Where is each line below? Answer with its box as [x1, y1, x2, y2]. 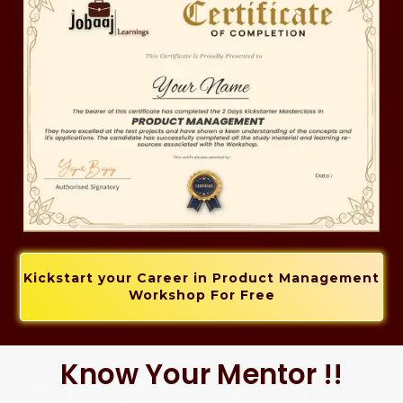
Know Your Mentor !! [60, 354, 343, 395]
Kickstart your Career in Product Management [23, 270, 380, 287]
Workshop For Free [128, 287, 275, 304]
